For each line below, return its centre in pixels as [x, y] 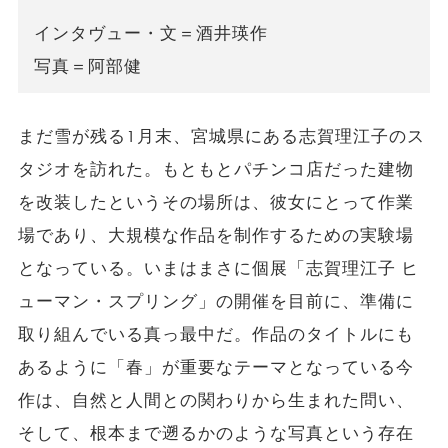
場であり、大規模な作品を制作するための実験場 [216, 236]
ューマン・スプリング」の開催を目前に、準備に [216, 302]
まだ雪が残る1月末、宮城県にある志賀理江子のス [221, 137]
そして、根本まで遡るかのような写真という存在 [216, 434]
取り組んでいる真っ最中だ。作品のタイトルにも [216, 335]
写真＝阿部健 [87, 67]
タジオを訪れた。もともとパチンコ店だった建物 [216, 170]
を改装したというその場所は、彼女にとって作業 [216, 203]
